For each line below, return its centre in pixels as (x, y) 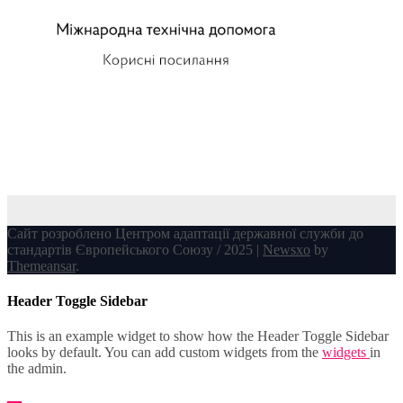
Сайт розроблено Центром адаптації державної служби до (185, 233)
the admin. (37, 369)
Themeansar (41, 265)
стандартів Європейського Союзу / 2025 (132, 249)
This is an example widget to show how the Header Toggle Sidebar (198, 336)
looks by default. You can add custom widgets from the (165, 353)
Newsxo (287, 249)
